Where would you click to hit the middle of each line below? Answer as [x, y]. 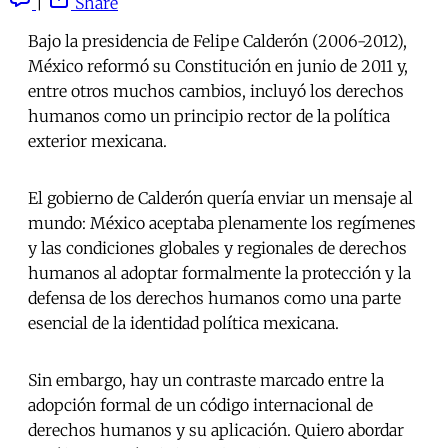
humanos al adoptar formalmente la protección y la [219, 273]
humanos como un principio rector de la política [209, 116]
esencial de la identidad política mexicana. [183, 323]
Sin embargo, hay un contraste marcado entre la [206, 380]
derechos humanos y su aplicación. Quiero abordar [216, 430]
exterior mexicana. [97, 141]
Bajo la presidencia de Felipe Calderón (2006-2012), [217, 41]
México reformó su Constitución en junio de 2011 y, [218, 66]
